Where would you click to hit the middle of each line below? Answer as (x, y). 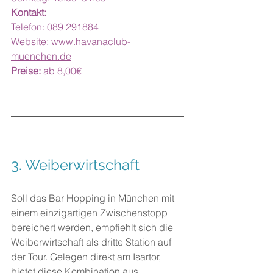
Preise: (26, 71)
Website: (31, 41)
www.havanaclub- (91, 41)
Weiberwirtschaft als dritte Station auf (92, 242)
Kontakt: (29, 12)
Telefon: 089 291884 (55, 27)
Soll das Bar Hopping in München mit (94, 198)
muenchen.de (41, 56)
